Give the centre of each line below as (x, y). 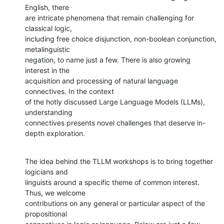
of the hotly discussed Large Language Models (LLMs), (115, 101)
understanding (49, 112)
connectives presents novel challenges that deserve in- (115, 122)
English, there (47, 7)
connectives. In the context (69, 91)
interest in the (47, 70)
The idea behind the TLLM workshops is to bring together (119, 161)
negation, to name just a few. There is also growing (108, 59)
